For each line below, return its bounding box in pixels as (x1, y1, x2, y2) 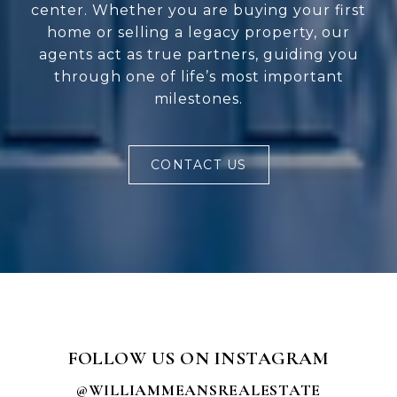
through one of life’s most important (53, 68, 344, 86)
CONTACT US (150, 157, 247, 174)
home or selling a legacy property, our (47, 24, 350, 42)
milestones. (154, 90, 243, 108)
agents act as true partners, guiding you (38, 46, 359, 64)
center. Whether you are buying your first (31, 2, 366, 19)
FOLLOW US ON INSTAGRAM (68, 347, 329, 370)
